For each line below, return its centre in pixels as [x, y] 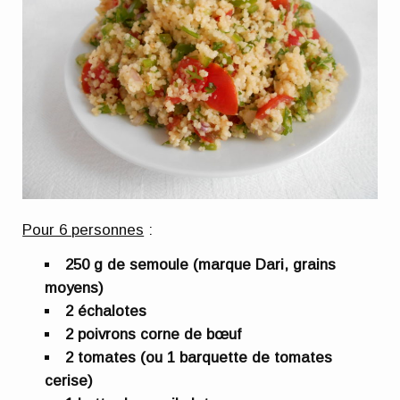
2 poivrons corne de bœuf [154, 335]
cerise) [69, 381]
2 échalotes [106, 312]
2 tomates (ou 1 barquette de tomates [199, 358]
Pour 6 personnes [83, 229]
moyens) [75, 288]
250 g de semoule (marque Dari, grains [201, 265]
